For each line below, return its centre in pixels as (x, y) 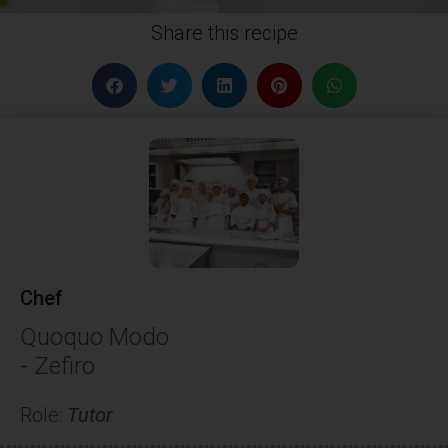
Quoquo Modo (94, 337)
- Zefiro (57, 366)
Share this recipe (224, 33)
